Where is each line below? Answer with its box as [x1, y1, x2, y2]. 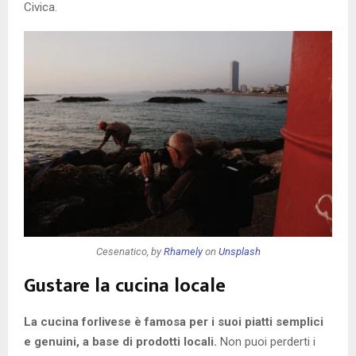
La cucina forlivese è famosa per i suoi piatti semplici [24, 315, 323, 330]
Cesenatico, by [95, 245, 164, 257]
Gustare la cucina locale [24, 270, 226, 303]
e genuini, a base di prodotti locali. [24, 335, 217, 350]
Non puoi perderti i [217, 335, 315, 350]
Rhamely [163, 245, 203, 257]
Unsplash [218, 245, 261, 257]
